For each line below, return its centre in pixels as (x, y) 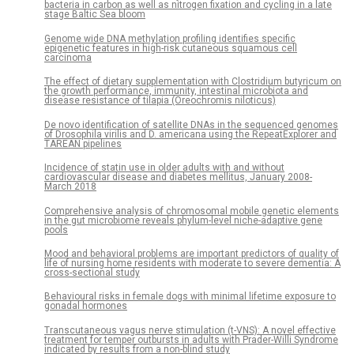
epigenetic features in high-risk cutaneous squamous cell (171, 48)
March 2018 (70, 187)
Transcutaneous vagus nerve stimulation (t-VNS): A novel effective (190, 330)
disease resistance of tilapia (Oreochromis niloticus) (160, 101)
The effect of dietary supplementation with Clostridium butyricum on (193, 82)
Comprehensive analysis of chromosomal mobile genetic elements (192, 211)
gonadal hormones (86, 306)
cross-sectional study (92, 272)
